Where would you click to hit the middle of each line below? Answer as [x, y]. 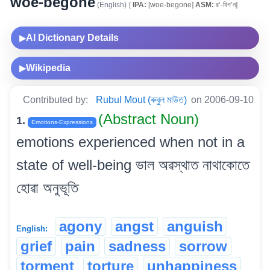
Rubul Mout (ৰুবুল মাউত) [141, 99]
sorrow [203, 246]
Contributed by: [57, 99]
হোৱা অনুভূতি [47, 187]
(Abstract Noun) [149, 119]
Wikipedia [48, 67]
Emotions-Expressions [62, 122]
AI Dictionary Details [72, 37]
